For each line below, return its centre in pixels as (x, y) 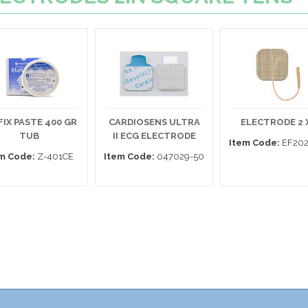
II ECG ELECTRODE (154, 136)
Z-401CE (54, 156)
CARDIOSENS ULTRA (154, 122)
